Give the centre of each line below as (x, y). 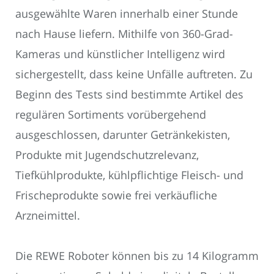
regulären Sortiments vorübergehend (111, 114)
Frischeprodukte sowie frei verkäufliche (116, 195)
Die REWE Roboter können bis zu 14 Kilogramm (137, 256)
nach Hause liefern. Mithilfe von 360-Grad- (124, 33)
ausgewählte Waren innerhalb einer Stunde (127, 13)
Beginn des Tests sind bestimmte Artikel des (129, 94)
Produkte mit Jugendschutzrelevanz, (107, 154)
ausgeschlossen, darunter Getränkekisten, (123, 134)
